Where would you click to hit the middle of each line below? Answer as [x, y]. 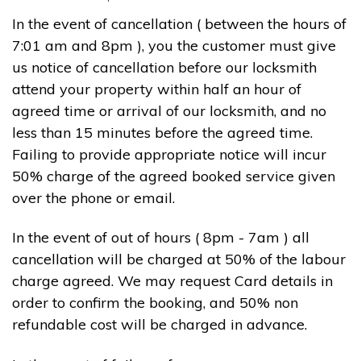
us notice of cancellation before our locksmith [164, 68]
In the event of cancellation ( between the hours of [179, 24]
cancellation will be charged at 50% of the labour [179, 259]
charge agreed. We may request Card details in [172, 281]
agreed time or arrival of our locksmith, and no [169, 111]
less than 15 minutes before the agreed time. [162, 133]
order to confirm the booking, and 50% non [155, 303]
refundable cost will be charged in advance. [160, 325]
